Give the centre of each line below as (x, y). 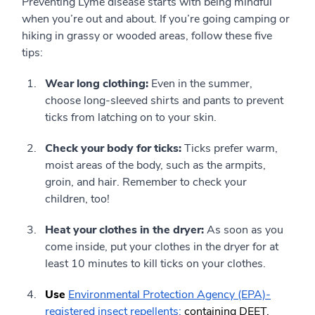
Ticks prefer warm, (231, 149)
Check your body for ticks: (115, 149)
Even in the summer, (202, 84)
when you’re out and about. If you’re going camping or (156, 19)
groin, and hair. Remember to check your (146, 182)
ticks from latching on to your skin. (131, 118)
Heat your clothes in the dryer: (126, 230)
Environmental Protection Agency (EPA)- (169, 295)
